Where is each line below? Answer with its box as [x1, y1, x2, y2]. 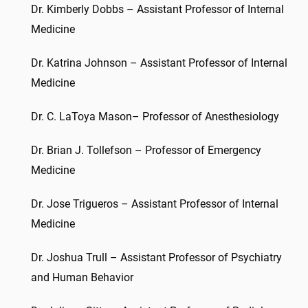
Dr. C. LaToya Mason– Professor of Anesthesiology [31, 110, 279, 123]
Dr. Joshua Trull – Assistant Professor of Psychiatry [31, 251, 282, 264]
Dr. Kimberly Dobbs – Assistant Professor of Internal [31, 3, 284, 16]
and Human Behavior [31, 271, 133, 284]
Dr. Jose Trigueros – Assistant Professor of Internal [31, 197, 278, 210]
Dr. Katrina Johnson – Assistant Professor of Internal [31, 56, 287, 69]
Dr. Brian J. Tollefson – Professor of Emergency [31, 144, 261, 157]
